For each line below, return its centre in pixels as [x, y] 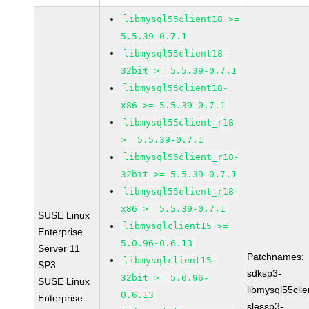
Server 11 [59, 248]
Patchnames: [276, 257]
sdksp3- [265, 273]
